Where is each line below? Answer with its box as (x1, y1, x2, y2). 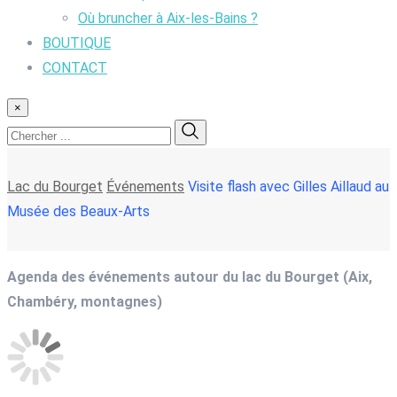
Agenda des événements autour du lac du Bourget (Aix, (7, 268, 372, 285)
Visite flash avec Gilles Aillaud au (188, 177, 389, 195)
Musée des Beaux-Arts (7, 202, 150, 220)
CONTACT (43, 58, 107, 76)
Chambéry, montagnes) (7, 292, 162, 310)
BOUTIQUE (43, 34, 111, 51)
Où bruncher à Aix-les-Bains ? (78, 9, 258, 27)
